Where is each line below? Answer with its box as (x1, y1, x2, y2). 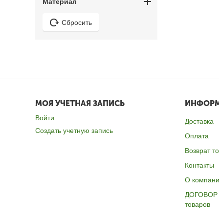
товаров (185, 200, 211, 208)
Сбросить (62, 19, 92, 26)
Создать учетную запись (35, 127, 113, 134)
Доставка (185, 117, 214, 125)
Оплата (185, 132, 209, 140)
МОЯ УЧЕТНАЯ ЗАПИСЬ (35, 99, 125, 108)
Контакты (185, 161, 215, 169)
